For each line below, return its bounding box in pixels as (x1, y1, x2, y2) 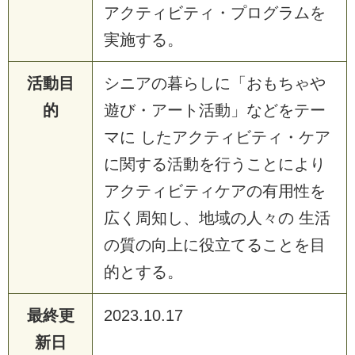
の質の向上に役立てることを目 (104, 235, 326, 254)
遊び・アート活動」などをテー (104, 101, 326, 119)
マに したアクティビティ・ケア (104, 128, 330, 146)
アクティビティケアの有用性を (104, 181, 326, 200)
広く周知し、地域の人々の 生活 (104, 208, 330, 227)
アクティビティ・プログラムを (104, 3, 326, 21)
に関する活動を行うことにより (104, 155, 326, 173)
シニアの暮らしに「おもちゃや (104, 74, 326, 92)
